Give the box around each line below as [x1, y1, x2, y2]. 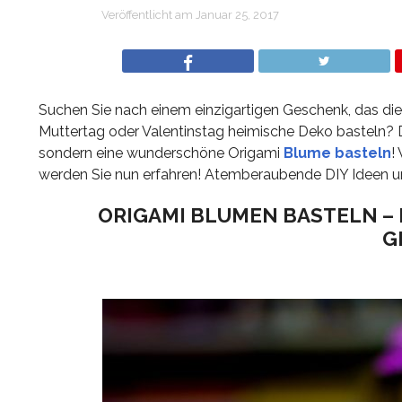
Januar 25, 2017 [195, 8, 279, 22]
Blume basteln [283, 144, 391, 162]
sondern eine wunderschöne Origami [38, 144, 284, 162]
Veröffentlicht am [100, 8, 193, 22]
